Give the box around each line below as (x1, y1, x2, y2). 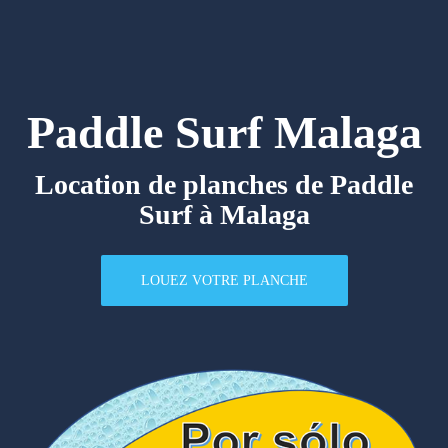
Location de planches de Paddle (35, 168, 413, 200)
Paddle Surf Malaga (26, 106, 422, 158)
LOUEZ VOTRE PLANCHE (140, 272, 308, 288)
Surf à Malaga (138, 198, 310, 230)
